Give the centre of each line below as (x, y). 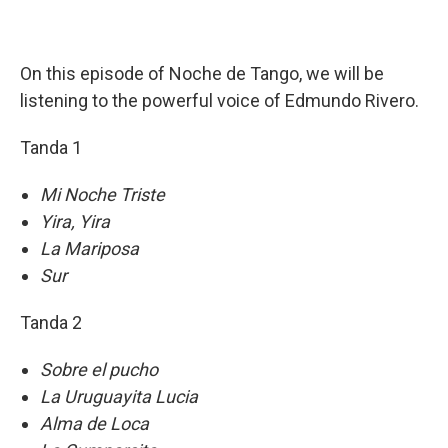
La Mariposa (89, 248)
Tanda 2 (51, 322)
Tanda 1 (51, 147)
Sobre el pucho (99, 369)
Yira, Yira (75, 221)
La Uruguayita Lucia (119, 396)
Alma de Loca (94, 423)
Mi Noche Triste (102, 194)
